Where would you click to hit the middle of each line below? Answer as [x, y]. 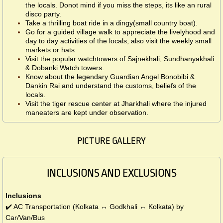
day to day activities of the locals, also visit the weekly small [118, 41]
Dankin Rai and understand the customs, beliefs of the [111, 86]
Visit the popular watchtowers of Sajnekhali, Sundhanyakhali [120, 59]
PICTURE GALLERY [111, 141]
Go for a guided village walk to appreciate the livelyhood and [120, 32]
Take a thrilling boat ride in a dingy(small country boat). [111, 23]
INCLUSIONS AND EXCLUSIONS [111, 173]
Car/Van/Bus [25, 218]
